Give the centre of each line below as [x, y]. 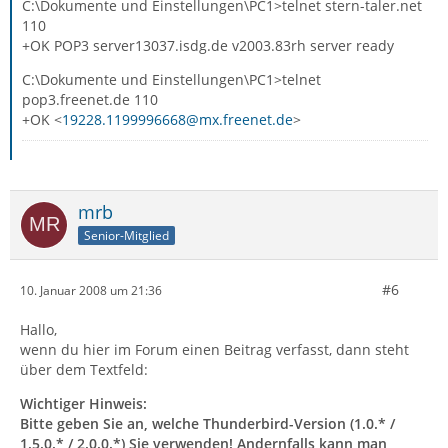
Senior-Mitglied [126, 235]
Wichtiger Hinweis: [83, 403]
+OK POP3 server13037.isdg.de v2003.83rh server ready [208, 45]
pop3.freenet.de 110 [90, 99]
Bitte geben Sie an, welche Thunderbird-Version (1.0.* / [207, 423]
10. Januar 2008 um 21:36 [91, 290]
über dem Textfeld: [84, 369]
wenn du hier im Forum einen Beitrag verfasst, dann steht [214, 349]
